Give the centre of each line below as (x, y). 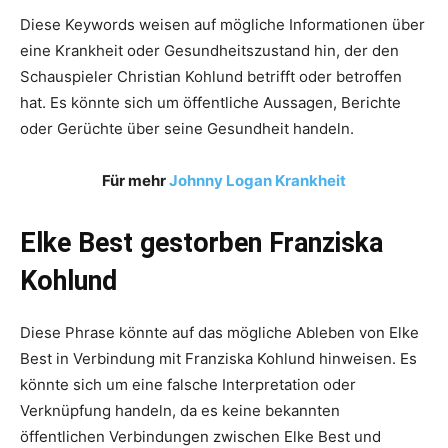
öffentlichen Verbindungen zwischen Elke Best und (200, 436)
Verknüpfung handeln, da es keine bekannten (180, 410)
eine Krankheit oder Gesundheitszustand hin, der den (209, 50)
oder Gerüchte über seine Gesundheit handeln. (187, 128)
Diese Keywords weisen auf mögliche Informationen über (222, 24)
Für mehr (135, 180)
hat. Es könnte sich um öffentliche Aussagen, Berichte (210, 102)
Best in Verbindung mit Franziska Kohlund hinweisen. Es (218, 358)
